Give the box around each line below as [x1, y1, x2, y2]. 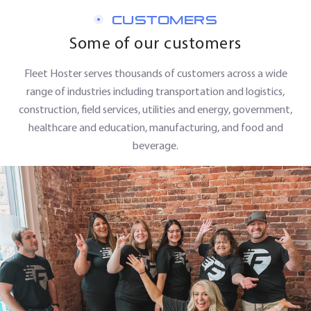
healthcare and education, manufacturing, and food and [28, 120, 283, 134]
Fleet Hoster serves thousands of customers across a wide [24, 66, 287, 80]
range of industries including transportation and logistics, [26, 84, 285, 98]
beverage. [133, 138, 178, 152]
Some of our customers [69, 32, 242, 53]
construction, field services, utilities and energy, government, [19, 102, 292, 116]
